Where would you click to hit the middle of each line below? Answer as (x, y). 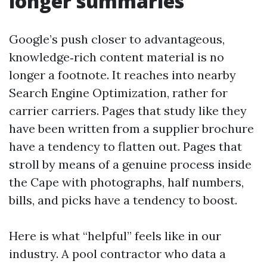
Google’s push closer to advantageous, (117, 39)
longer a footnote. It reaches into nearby (122, 75)
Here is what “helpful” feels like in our (115, 236)
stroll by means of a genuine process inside (130, 164)
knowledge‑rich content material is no (117, 57)
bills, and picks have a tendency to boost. (123, 200)
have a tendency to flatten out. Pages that (125, 146)
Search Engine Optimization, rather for (118, 93)
